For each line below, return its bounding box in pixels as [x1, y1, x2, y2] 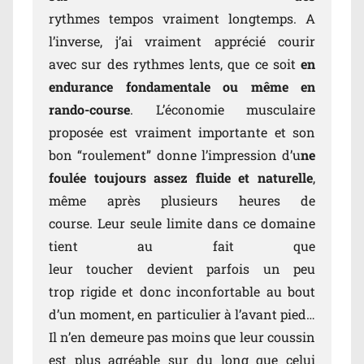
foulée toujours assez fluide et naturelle [49, 169, 313, 187]
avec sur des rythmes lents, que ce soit [49, 55, 301, 73]
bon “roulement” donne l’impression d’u [49, 146, 301, 164]
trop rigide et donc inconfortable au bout [49, 283, 315, 301]
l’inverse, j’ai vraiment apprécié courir [49, 32, 315, 50]
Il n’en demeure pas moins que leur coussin [49, 328, 315, 346]
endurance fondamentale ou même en [49, 78, 315, 96]
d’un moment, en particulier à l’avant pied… [49, 305, 315, 323]
